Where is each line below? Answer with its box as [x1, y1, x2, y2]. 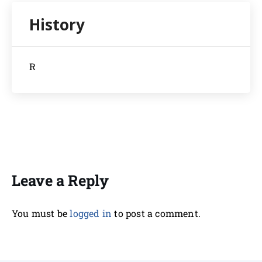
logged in [70, 206, 112, 219]
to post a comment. [112, 206, 201, 219]
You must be [12, 206, 70, 219]
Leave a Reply [12, 170, 109, 190]
